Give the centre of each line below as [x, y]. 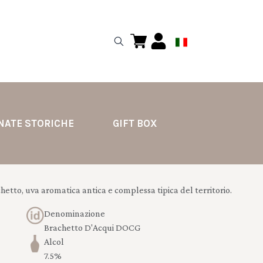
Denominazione [74, 213]
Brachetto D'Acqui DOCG [92, 227]
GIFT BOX [135, 123]
